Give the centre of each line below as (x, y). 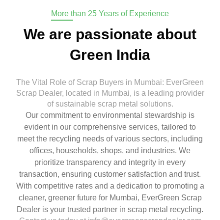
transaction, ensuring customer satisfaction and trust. (110, 174)
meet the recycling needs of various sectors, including (110, 138)
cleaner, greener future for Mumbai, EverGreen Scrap (110, 197)
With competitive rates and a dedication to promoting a (110, 186)
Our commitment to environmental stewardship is (110, 115)
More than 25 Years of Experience (110, 13)
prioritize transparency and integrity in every (110, 162)
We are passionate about (110, 34)
